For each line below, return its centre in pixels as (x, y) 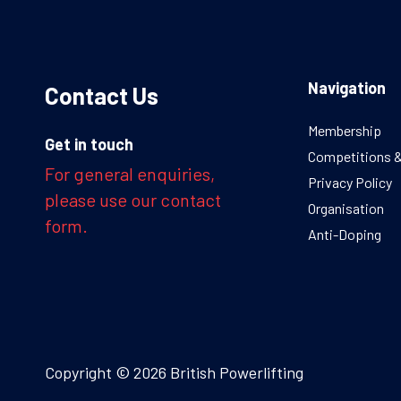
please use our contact (133, 199)
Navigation (346, 87)
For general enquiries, (130, 173)
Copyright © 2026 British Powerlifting (174, 372)
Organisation (346, 208)
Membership (344, 130)
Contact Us (102, 95)
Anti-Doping (344, 234)
